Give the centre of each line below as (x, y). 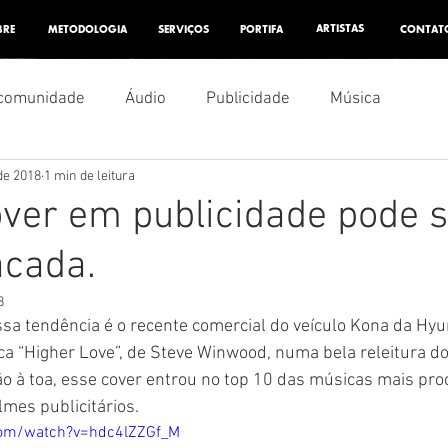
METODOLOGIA (87, 30)
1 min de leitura (89, 176)
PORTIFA (261, 30)
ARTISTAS (340, 29)
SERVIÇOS (183, 30)
